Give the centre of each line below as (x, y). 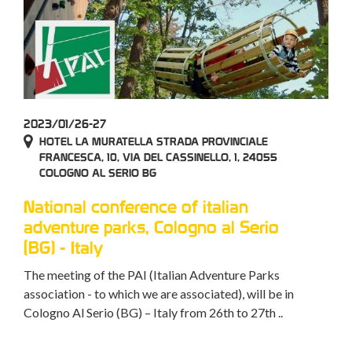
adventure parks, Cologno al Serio (151, 227)
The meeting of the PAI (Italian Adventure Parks (152, 275)
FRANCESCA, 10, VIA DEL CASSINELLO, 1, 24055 (158, 158)
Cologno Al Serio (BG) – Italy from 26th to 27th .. (153, 313)
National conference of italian (136, 207)
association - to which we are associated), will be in (159, 294)
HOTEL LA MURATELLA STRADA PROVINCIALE (154, 142)
